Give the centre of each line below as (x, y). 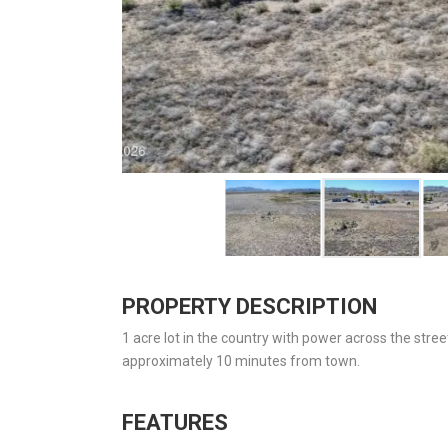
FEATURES (175, 422)
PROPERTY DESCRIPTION (249, 306)
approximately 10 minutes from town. (241, 360)
